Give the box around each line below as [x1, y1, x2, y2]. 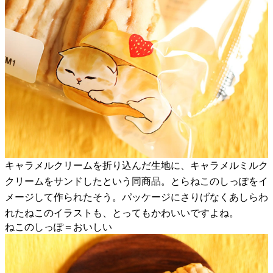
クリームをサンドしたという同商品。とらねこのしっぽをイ [5, 175, 268, 186]
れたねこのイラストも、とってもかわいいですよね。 [5, 207, 239, 218]
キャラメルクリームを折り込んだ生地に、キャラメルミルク [5, 160, 268, 171]
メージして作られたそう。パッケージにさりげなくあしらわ [5, 191, 268, 202]
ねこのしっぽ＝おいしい [5, 221, 112, 232]
